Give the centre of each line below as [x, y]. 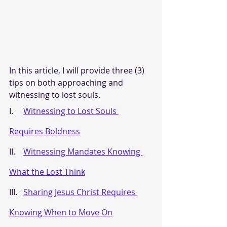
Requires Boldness [45, 131]
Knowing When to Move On [61, 212]
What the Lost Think [47, 172]
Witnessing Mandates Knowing [83, 151]
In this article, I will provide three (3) [78, 70]
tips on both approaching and [67, 82]
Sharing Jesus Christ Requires [80, 192]
